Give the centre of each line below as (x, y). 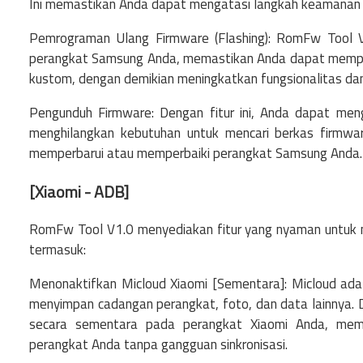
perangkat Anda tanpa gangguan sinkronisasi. (158, 345)
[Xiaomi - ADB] (79, 192)
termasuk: (58, 250)
